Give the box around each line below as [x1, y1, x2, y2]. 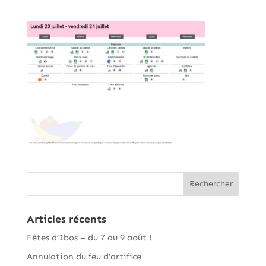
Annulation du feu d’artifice [26, 251, 141, 262]
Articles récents [26, 212, 106, 226]
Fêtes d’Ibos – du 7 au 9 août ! [26, 232, 151, 243]
